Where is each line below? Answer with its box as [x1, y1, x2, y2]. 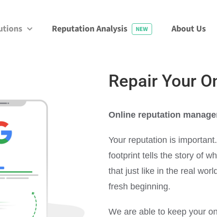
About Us [171, 23, 206, 35]
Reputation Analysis [51, 23, 127, 35]
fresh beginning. [108, 181, 170, 191]
